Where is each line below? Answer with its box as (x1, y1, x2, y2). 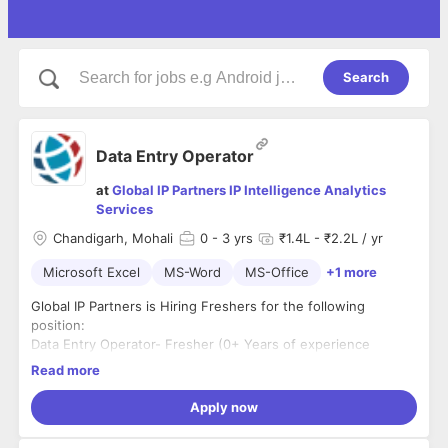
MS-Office (245, 264, 309, 281)
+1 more (326, 264, 377, 281)
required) (31, 355, 89, 372)
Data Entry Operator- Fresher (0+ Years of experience (31, 336, 370, 353)
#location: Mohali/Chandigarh (31, 393, 213, 410)
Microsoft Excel (43, 264, 140, 281)
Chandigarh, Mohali (53, 230, 173, 247)
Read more (31, 361, 100, 378)
